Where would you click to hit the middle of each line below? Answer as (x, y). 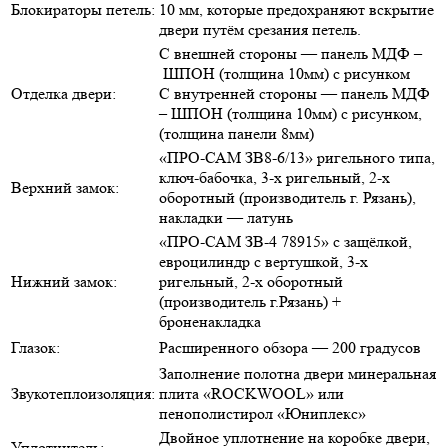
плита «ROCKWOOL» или (251, 393)
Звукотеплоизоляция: (83, 393)
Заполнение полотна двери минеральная (297, 373)
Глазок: (35, 347)
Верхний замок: (65, 187)
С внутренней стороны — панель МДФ (294, 93)
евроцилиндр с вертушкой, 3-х (263, 261)
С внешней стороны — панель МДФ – (290, 53)
